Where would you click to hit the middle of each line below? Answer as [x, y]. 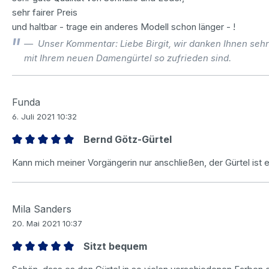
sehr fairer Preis [45, 12]
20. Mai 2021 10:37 [47, 223]
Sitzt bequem [115, 246]
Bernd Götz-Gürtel [127, 139]
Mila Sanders [42, 209]
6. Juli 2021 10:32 [44, 116]
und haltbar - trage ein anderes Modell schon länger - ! [124, 26]
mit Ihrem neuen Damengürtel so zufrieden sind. [128, 58]
